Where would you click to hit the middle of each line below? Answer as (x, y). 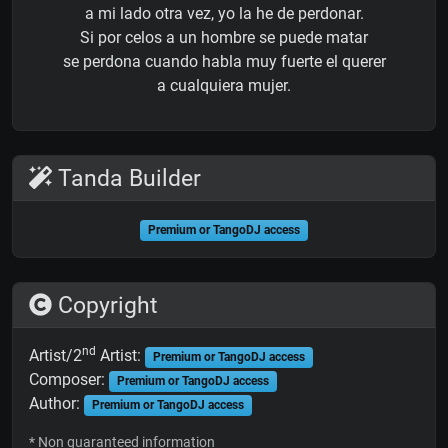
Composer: (69, 380)
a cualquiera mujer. (224, 86)
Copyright (105, 305)
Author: (56, 404)
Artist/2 (55, 356)
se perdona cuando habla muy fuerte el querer (224, 62)
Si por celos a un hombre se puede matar (224, 38)
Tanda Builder (127, 178)
